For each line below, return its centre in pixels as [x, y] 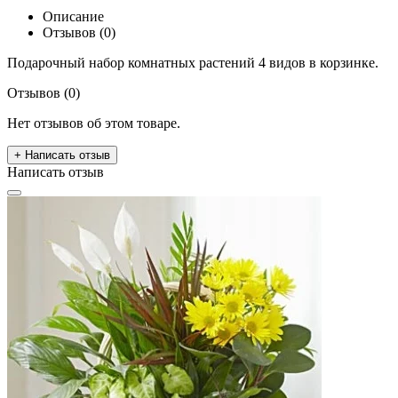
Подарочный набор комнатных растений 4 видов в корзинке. [193, 62]
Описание [73, 16]
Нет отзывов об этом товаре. [94, 123]
